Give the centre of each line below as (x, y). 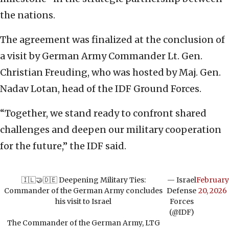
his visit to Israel (83, 202)
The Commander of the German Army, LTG (83, 223)
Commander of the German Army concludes (83, 191)
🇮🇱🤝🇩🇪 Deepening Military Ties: (83, 180)
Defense (181, 191)
